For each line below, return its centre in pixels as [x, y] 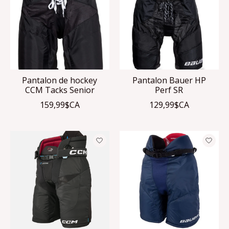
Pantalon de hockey [60, 80]
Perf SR [169, 90]
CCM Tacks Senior [60, 90]
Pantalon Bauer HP [169, 80]
